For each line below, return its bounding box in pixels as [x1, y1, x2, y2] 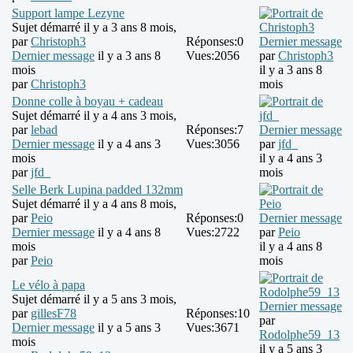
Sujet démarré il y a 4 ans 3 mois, [12, 109, 176, 123]
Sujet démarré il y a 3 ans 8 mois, [12, 20, 176, 35]
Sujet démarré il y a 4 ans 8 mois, [12, 197, 176, 211]
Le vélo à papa [12, 278, 85, 292]
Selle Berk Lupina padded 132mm [12, 183, 183, 197]
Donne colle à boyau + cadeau [12, 95, 163, 109]
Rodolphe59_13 [259, 328, 340, 342]
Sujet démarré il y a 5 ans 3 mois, [12, 292, 176, 307]
